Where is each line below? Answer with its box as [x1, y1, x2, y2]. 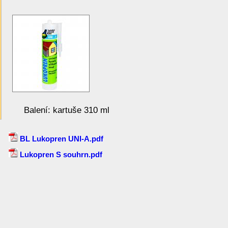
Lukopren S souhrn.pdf [18, 150, 102, 159]
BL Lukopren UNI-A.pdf [18, 134, 103, 143]
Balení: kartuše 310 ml [24, 105, 109, 115]
